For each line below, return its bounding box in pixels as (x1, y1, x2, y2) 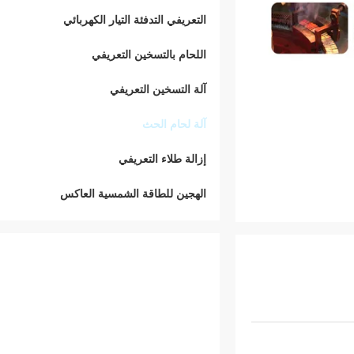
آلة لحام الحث (142, 118, 206, 130)
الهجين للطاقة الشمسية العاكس (60, 187, 206, 200)
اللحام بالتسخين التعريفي (92, 48, 206, 61)
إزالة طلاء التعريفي (119, 153, 206, 165)
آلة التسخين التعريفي (110, 83, 206, 96)
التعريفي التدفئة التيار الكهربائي (63, 13, 206, 26)
